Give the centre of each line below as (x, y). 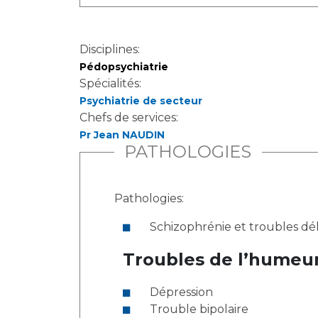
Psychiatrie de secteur (141, 101)
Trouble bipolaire (199, 309)
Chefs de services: (130, 117)
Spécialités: (112, 83)
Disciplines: (111, 49)
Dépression (181, 292)
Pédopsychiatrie (124, 67)
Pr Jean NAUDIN (122, 135)
